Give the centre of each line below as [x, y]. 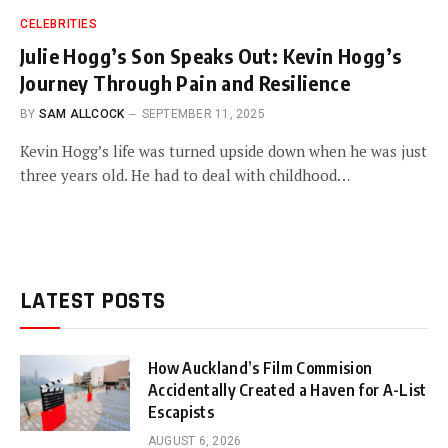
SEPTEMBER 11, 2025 [203, 113]
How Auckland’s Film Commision [260, 367]
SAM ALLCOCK [81, 113]
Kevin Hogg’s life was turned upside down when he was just [223, 150]
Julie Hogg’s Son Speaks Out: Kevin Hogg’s [211, 55]
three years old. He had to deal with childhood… [185, 174]
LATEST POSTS [93, 300]
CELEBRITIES [59, 23]
